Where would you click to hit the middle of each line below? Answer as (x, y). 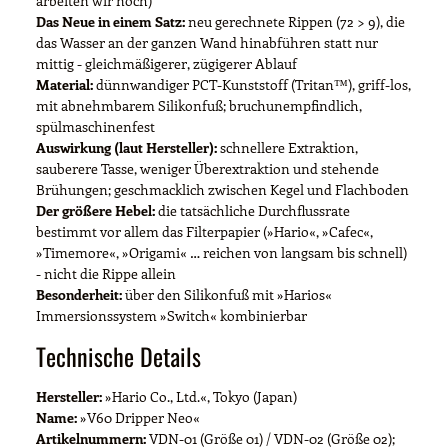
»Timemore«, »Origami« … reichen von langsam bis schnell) (221, 252)
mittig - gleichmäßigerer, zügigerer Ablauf (166, 63)
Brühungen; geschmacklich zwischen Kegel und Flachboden (222, 189)
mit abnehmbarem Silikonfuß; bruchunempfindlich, (199, 105)
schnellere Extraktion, (287, 147)
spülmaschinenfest (95, 126)
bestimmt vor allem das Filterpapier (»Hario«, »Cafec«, (204, 231)
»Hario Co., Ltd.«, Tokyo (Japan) (199, 396)
